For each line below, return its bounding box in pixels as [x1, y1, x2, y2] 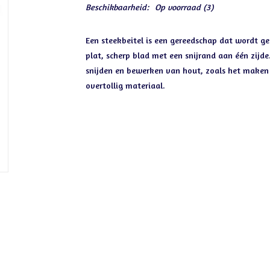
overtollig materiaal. [85, 80, 165, 90]
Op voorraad [154, 2, 201, 12]
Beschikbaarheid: [85, 2, 149, 12]
